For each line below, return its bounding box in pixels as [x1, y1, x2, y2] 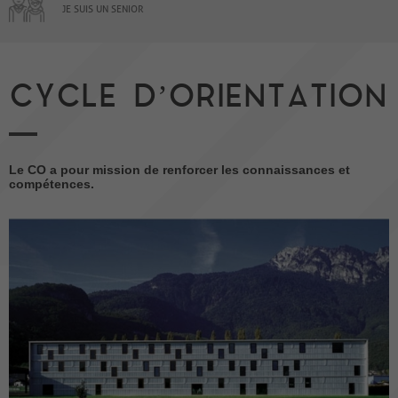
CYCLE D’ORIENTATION [9, 78, 387, 118]
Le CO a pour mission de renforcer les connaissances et [9, 162, 350, 177]
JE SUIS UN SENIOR [62, 2, 144, 15]
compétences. [9, 176, 94, 191]
